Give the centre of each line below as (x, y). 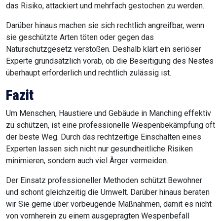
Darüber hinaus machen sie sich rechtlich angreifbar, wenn (105, 26)
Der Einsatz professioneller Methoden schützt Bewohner (104, 181)
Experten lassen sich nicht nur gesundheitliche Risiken (99, 149)
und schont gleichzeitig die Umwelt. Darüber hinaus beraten (108, 192)
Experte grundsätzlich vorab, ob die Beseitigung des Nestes (110, 61)
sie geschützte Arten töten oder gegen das (80, 37)
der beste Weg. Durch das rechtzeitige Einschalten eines (104, 137)
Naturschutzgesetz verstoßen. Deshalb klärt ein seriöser (104, 49)
